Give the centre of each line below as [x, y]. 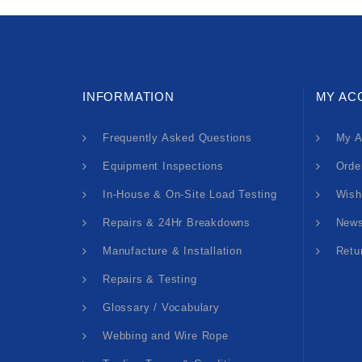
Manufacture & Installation [173, 250]
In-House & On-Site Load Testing [190, 194]
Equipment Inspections [163, 166]
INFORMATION [128, 96]
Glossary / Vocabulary [161, 307]
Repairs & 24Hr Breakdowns [177, 222]
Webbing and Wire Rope [166, 335]
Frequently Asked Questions [177, 137]
